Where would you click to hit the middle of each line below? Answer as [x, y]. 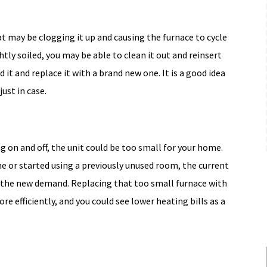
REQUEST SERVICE [137, 109]
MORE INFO [125, 67]
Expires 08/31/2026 [137, 43]
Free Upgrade [137, 17]
